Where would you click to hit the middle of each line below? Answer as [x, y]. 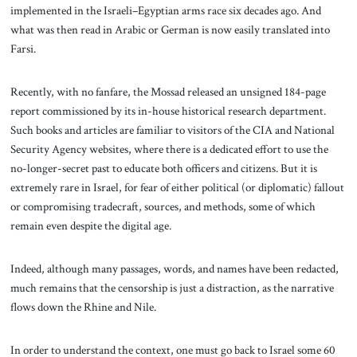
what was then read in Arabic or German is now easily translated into [170, 30]
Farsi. [23, 49]
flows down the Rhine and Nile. [83, 306]
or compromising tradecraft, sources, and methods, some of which [163, 207]
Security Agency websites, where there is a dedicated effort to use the [169, 149]
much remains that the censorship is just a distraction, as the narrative [172, 287]
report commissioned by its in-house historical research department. [168, 111]
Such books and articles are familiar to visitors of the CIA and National [172, 130]
